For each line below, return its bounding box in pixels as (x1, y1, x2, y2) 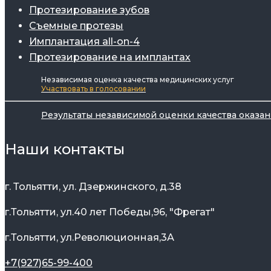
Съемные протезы (29, 20, 123, 32)
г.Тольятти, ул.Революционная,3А (5, 231, 174, 243)
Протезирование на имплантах (29, 51, 191, 64)
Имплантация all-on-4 (29, 36, 140, 48)
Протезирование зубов (29, 4, 149, 16)
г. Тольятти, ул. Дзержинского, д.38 (5, 180, 181, 192)
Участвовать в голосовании (41, 84, 146, 94)
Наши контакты (5, 140, 125, 158)
